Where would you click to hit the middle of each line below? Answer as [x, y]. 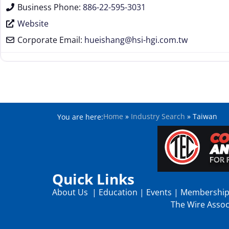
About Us [71, 192]
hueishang [105, 40]
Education [118, 192]
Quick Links [93, 179]
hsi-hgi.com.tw [160, 40]
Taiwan [205, 116]
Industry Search [158, 116]
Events [159, 192]
